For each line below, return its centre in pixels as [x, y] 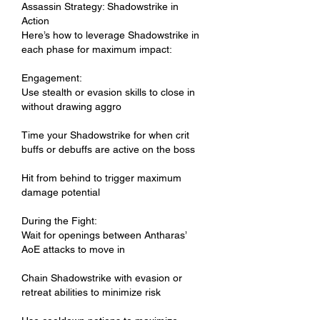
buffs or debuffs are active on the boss [108, 149]
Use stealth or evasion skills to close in [108, 92]
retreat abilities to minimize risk [91, 292]
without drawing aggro [71, 106]
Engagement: [52, 77]
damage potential [61, 192]
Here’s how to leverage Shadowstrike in [110, 35]
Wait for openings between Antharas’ [104, 235]
